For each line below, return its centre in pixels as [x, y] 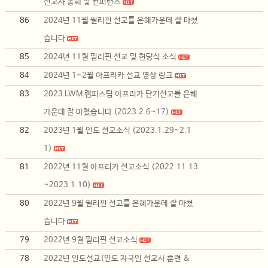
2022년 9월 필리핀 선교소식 [91, 240]
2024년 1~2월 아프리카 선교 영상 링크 [109, 76]
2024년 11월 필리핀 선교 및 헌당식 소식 [110, 57]
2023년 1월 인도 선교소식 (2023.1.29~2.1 [118, 131]
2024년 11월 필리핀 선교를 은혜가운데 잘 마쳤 [121, 21]
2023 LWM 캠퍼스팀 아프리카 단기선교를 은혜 [121, 94]
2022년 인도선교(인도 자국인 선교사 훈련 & [117, 259]
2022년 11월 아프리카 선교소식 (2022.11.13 [121, 167]
